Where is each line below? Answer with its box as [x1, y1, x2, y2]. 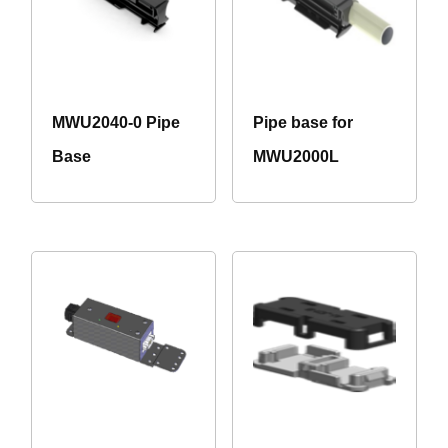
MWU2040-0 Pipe [52, 114, 180, 132]
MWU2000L [252, 148, 339, 166]
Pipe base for [252, 114, 353, 132]
